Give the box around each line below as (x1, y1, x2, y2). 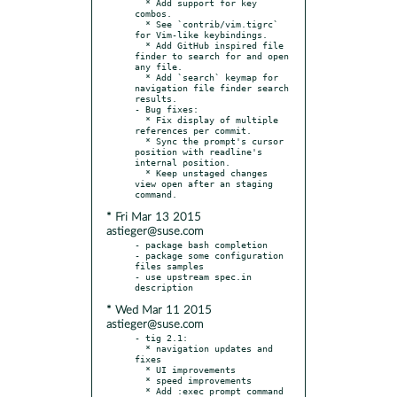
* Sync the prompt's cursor (135, 135, 145, 146)
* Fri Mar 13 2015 (106, 211, 201, 223)
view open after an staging (135, 177, 273, 189)
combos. (135, 7, 172, 19)
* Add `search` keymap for (135, 71, 145, 82)
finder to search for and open (135, 50, 289, 61)
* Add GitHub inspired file (135, 39, 145, 51)
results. (135, 92, 177, 104)
